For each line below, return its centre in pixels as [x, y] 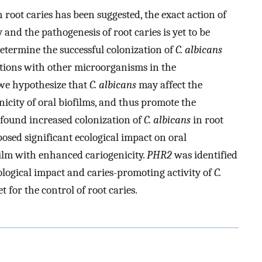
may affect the [169, 85]
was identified [205, 155]
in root [207, 120]
